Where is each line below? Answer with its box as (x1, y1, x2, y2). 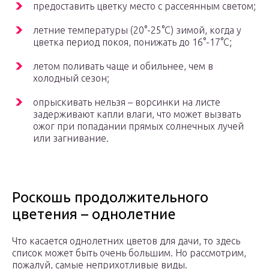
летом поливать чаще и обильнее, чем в (33, 61, 213, 72)
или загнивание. (33, 133, 109, 144)
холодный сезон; (33, 73, 109, 84)
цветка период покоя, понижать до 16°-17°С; (33, 37, 232, 48)
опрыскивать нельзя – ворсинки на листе (33, 97, 220, 108)
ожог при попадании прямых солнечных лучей (33, 121, 244, 132)
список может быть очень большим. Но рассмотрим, (12, 247, 246, 259)
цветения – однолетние (12, 206, 176, 223)
